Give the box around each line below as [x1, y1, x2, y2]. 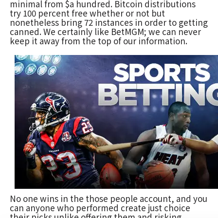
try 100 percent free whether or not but [10, 6, 165, 19]
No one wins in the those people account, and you [10, 192, 207, 204]
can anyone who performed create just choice [10, 201, 190, 214]
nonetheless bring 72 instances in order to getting [10, 16, 208, 28]
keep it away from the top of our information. [10, 34, 187, 47]
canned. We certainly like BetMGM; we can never [10, 25, 201, 37]
